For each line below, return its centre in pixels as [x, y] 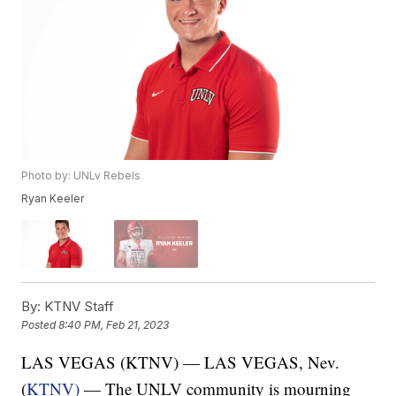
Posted [40, 325]
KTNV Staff [78, 306]
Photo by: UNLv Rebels [81, 176]
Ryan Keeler [53, 199]
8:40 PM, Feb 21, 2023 [114, 325]
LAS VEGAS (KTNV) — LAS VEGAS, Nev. [181, 362]
